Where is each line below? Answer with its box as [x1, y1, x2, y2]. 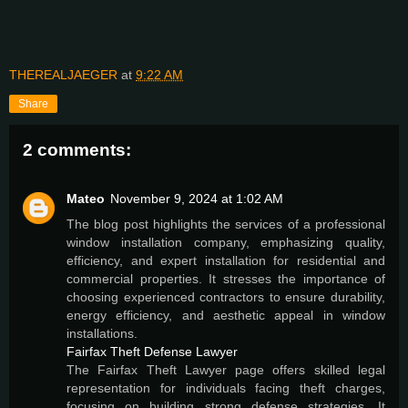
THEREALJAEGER [9, 67, 117, 83]
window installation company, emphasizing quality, [66, 235, 385, 250]
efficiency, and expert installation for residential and [66, 253, 385, 269]
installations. [66, 326, 138, 342]
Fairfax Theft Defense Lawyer [66, 344, 238, 360]
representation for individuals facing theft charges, [66, 381, 385, 396]
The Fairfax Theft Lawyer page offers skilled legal [66, 362, 385, 378]
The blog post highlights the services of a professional [66, 217, 385, 232]
